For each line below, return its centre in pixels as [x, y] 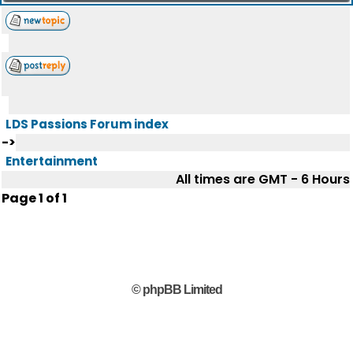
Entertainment [52, 161]
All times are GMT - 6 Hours [263, 179]
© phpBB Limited [176, 290]
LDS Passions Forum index [87, 124]
